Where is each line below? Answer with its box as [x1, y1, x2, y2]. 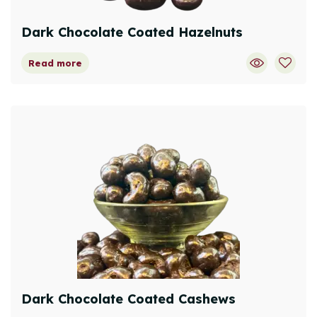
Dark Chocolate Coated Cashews [21, 291, 236, 307]
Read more [28, 57, 82, 69]
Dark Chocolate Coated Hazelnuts [21, 24, 243, 40]
